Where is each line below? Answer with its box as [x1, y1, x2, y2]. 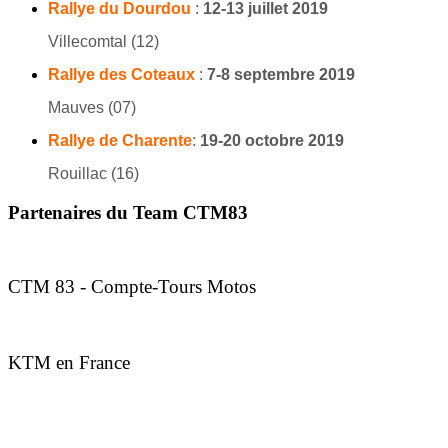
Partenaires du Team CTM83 [8, 201, 248, 223]
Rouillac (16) [48, 164, 139, 182]
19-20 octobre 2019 [196, 131, 344, 149]
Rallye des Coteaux [48, 65, 199, 83]
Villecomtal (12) [48, 32, 159, 50]
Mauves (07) [48, 98, 136, 116]
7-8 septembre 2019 [203, 65, 355, 83]
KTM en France [8, 352, 130, 374]
